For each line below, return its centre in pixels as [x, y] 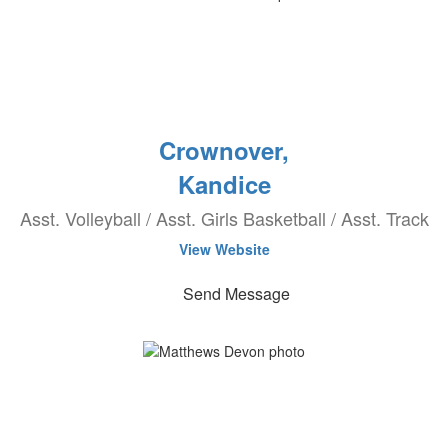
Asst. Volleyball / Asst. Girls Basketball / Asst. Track [224, 218]
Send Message [236, 293]
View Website [224, 249]
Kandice [224, 184]
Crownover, [224, 150]
